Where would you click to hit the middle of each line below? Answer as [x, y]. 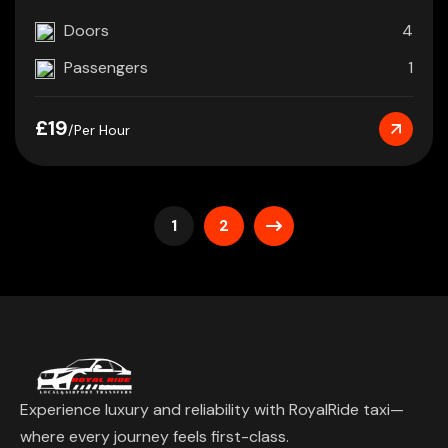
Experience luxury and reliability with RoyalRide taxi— [212, 409]
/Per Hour [99, 129]
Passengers [106, 67]
